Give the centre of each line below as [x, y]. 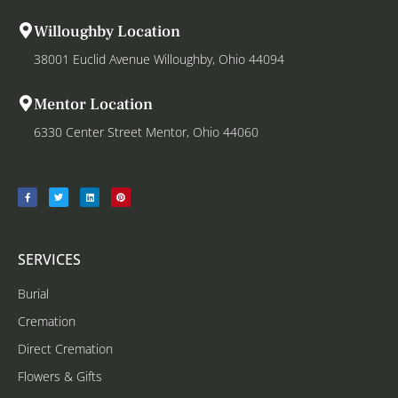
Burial [33, 294]
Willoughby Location [107, 32]
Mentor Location [93, 105]
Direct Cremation [65, 349]
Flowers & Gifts [60, 377]
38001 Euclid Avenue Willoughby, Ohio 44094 [159, 60]
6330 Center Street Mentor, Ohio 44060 [146, 132]
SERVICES [49, 260]
